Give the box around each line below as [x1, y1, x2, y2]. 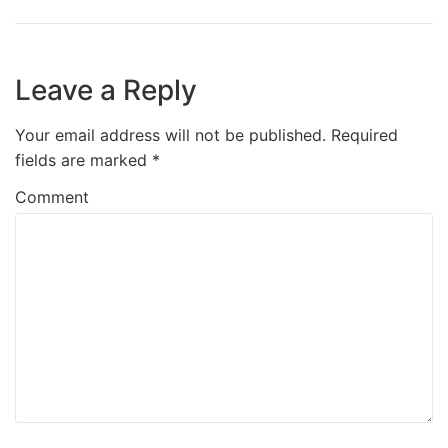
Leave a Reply [15, 73, 197, 108]
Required [331, 125, 398, 146]
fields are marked [15, 150, 152, 171]
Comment [15, 187, 89, 208]
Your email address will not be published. [15, 125, 326, 146]
